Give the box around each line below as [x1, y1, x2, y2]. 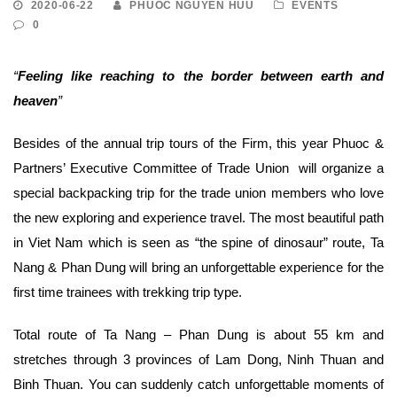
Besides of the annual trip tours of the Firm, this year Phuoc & [13, 136, 384, 152]
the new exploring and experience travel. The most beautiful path [13, 210, 384, 226]
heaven [13, 93, 58, 109]
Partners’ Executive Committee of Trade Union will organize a [13, 160, 384, 176]
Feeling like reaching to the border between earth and [18, 68, 384, 84]
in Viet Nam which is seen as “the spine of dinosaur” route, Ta [13, 235, 384, 251]
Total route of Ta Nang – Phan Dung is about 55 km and [13, 327, 384, 343]
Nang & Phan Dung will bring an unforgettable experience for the [13, 260, 384, 276]
